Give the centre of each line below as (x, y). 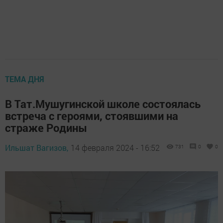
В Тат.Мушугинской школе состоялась (103, 104)
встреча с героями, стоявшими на (92, 115)
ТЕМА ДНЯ (25, 79)
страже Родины (46, 127)
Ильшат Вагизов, (37, 147)
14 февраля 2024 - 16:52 (115, 147)
